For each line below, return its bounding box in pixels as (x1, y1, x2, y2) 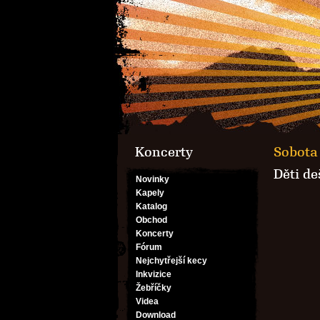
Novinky (136, 174, 169, 184)
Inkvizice (136, 269, 171, 279)
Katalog (136, 201, 167, 211)
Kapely (136, 188, 164, 198)
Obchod (136, 215, 167, 225)
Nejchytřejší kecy (136, 256, 207, 266)
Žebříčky (136, 283, 171, 293)
